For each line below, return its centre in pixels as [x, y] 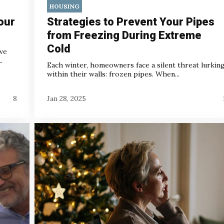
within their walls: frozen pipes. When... [113, 74]
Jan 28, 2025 [66, 99]
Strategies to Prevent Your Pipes [131, 21]
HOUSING [64, 6]
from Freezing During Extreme [124, 35]
